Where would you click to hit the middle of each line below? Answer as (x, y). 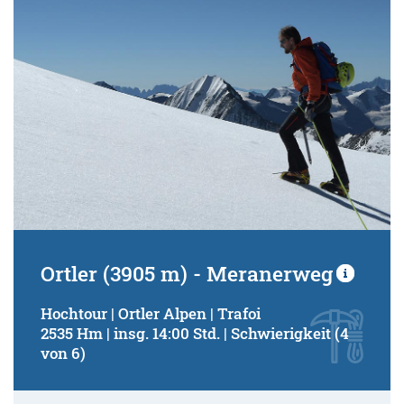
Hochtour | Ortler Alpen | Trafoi (151, 314)
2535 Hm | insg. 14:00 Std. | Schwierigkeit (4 (195, 334)
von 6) (63, 353)
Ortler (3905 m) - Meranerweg (187, 274)
